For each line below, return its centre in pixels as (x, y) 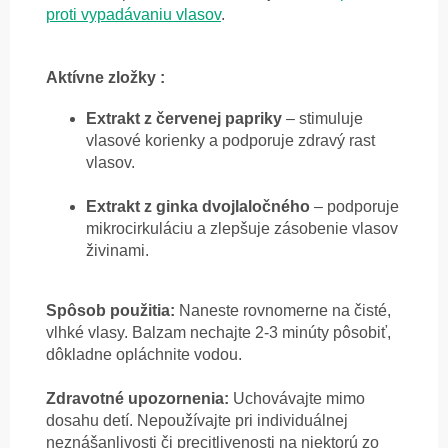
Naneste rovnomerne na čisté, (283, 311)
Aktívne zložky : (105, 78)
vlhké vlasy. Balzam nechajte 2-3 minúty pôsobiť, (218, 333)
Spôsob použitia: (110, 311)
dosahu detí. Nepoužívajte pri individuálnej (197, 421)
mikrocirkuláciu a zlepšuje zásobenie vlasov (242, 229)
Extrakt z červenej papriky (186, 119)
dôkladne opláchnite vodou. (144, 355)
